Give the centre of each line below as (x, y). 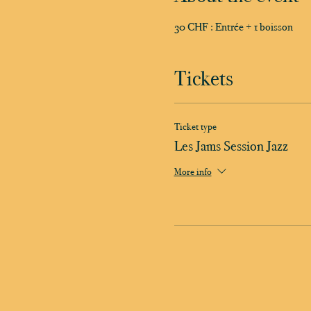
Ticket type (195, 126)
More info (193, 171)
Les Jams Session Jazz (231, 145)
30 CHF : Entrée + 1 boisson (233, 26)
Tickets (203, 78)
